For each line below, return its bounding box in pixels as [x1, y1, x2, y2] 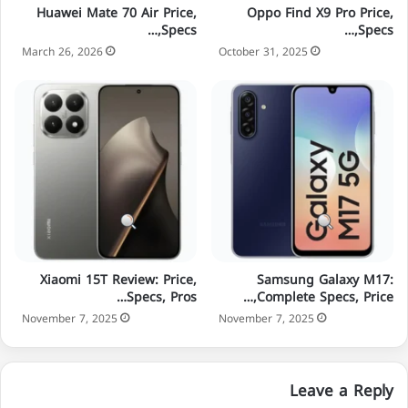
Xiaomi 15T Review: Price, [40, 267, 197, 292]
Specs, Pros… [127, 284, 197, 310]
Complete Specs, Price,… [257, 284, 393, 310]
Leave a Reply [290, 375, 393, 405]
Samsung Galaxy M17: [257, 267, 393, 292]
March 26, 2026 [22, 41, 103, 62]
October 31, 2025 [219, 41, 308, 62]
